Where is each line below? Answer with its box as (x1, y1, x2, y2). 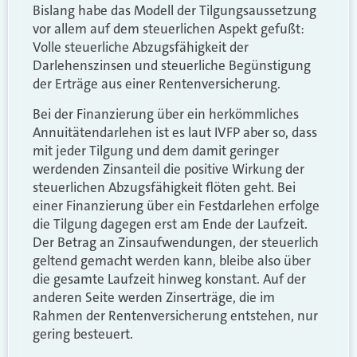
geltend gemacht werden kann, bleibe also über (33, 251, 311, 269)
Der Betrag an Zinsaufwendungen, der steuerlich (33, 233, 319, 251)
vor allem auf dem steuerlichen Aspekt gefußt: (33, 20, 304, 38)
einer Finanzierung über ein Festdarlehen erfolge (33, 196, 320, 214)
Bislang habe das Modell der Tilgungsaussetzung (33, 2, 316, 20)
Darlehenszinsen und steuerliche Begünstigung (33, 57, 311, 75)
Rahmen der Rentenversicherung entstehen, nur (33, 306, 318, 324)
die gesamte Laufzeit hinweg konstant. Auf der (33, 269, 306, 288)
